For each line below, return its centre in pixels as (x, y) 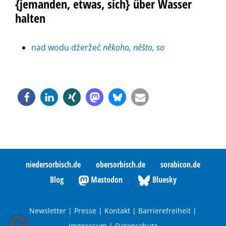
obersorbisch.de (121, 164)
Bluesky (163, 180)
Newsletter (48, 211)
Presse (85, 211)
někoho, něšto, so (134, 47)
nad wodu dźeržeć (67, 47)
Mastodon (105, 180)
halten (30, 18)
